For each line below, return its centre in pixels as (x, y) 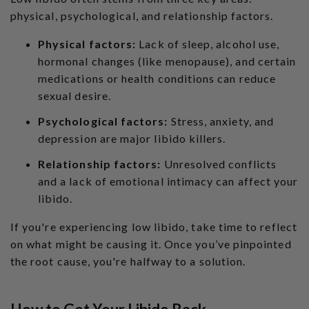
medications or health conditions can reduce (157, 78)
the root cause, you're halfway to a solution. (128, 261)
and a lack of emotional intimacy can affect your (168, 181)
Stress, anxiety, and (221, 121)
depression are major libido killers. (132, 138)
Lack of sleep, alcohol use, (208, 43)
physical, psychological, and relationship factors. (142, 15)
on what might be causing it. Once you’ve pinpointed (151, 243)
